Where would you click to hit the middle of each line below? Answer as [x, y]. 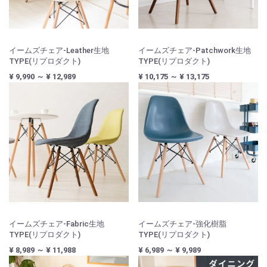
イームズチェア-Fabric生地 [57, 224]
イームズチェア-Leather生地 [59, 51]
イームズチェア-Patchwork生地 [195, 51]
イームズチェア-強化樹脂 [182, 224]
